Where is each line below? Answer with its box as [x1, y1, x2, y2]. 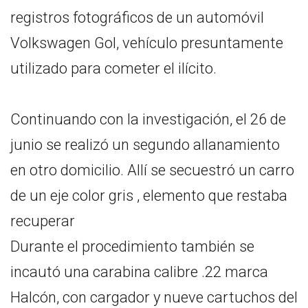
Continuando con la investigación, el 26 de [10, 110, 286, 128]
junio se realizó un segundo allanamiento [10, 135, 280, 153]
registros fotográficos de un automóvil [10, 8, 264, 26]
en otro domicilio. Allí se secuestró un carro [10, 161, 294, 179]
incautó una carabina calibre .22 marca [10, 263, 268, 280]
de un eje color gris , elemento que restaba [10, 186, 287, 204]
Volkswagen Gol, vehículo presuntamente [10, 34, 283, 52]
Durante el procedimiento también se [10, 237, 254, 255]
